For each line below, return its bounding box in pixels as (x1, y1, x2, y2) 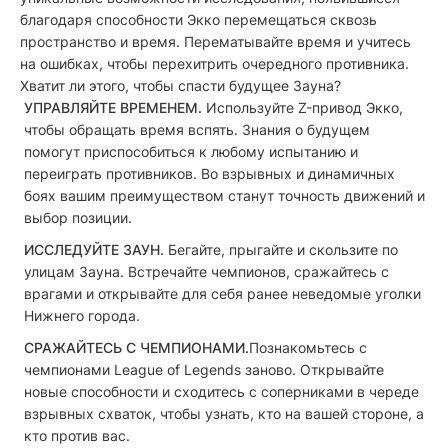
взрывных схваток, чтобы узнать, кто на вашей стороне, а (24, 405, 424, 422)
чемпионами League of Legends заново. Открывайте (24, 361, 384, 378)
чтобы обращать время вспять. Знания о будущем (24, 121, 370, 138)
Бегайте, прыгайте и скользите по (168, 241, 398, 258)
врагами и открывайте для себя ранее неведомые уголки (24, 285, 421, 302)
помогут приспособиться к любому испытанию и (24, 143, 358, 160)
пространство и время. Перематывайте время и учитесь (20, 33, 411, 50)
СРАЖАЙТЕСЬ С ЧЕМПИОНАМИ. (24, 339, 249, 356)
